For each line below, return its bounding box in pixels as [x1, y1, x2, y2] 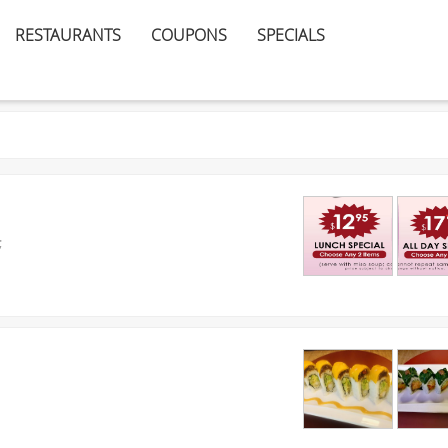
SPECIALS [257, 24, 325, 46]
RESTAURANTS [15, 24, 121, 46]
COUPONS [151, 24, 227, 46]
